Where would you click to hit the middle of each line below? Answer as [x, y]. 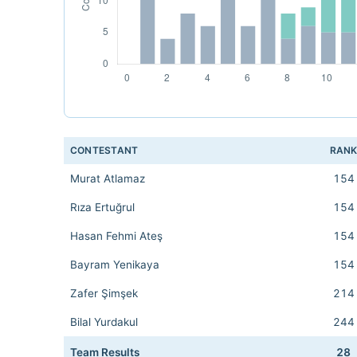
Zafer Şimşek [104, 293]
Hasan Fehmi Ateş [116, 236]
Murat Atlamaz [108, 178]
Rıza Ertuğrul [102, 207]
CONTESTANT [104, 150]
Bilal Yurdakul [104, 322]
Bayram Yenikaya [115, 265]
